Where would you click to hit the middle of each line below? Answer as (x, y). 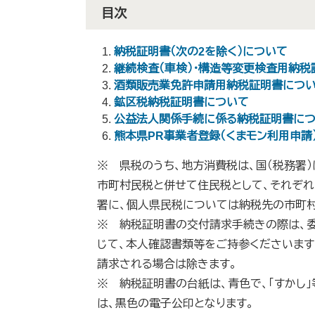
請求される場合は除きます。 (167, 264)
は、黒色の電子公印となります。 (175, 303)
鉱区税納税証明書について (181, 102)
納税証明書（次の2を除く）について (201, 52)
